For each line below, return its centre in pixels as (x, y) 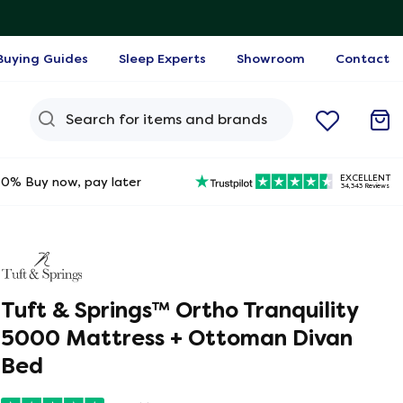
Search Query (106, 109)
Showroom (271, 58)
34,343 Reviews (365, 186)
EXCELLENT (365, 177)
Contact (363, 58)
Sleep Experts (162, 58)
